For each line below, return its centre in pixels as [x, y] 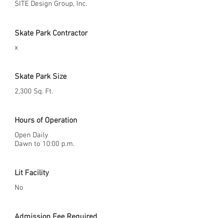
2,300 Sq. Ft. [34, 91]
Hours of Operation [46, 121]
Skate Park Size [41, 77]
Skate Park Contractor [51, 33]
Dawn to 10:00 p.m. [45, 144]
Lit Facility [32, 173]
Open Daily [31, 135]
